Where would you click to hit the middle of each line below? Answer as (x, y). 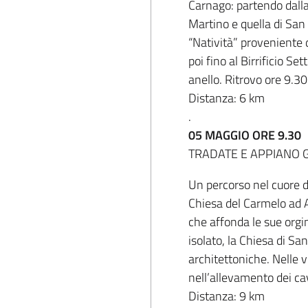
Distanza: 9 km (227, 296)
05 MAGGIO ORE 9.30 (245, 135)
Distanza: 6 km (227, 98)
